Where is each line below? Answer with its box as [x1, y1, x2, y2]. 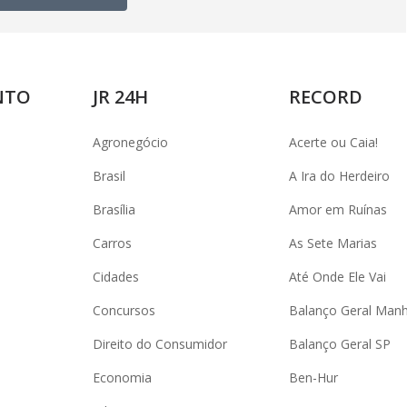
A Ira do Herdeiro [289, 167, 390, 184]
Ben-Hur [289, 369, 338, 386]
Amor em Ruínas [289, 201, 387, 218]
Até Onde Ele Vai [289, 268, 386, 285]
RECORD [289, 84, 362, 109]
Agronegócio [93, 134, 168, 151]
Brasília [93, 201, 135, 218]
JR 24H [93, 84, 148, 109]
